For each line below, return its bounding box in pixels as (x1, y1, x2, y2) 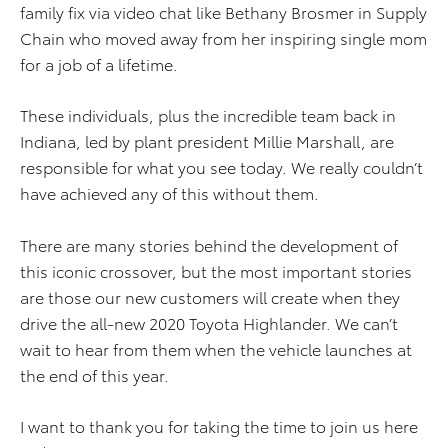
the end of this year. (20, 363, 169, 387)
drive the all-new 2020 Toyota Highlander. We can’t (20, 311, 398, 335)
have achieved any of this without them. (20, 181, 319, 205)
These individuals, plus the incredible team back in (20, 103, 396, 127)
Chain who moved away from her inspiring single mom (20, 26, 427, 50)
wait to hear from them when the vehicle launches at (20, 337, 412, 361)
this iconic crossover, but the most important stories (20, 259, 412, 283)
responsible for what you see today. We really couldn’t (20, 155, 423, 179)
